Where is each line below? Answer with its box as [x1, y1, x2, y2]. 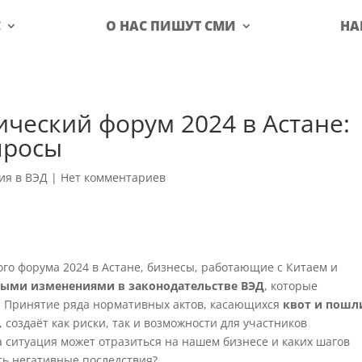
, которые [264, 278, 318, 293]
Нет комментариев [61, 170, 166, 185]
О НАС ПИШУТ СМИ [105, 17, 236, 35]
